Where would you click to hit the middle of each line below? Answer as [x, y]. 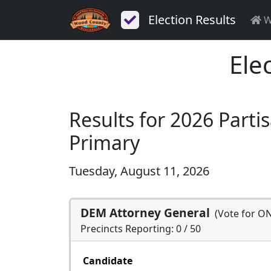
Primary [104, 142]
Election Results [192, 20]
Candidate [108, 261]
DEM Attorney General [145, 213]
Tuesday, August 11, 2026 [139, 171]
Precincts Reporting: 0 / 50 [141, 229]
